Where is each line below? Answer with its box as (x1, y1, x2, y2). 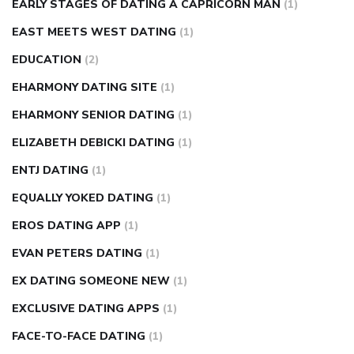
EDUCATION (12, 52, 81, 68)
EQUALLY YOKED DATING (12, 190, 153, 206)
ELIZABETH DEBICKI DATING (12, 135, 175, 151)
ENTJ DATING (12, 163, 88, 179)
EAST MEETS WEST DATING (12, 24, 176, 40)
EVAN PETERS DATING (12, 246, 142, 262)
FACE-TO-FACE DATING (12, 329, 145, 345)
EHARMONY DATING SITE (12, 80, 157, 96)
